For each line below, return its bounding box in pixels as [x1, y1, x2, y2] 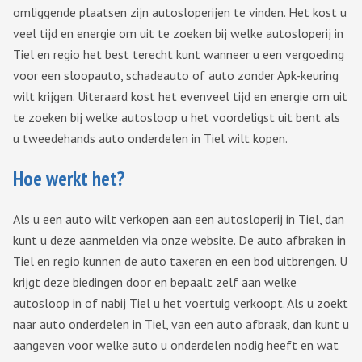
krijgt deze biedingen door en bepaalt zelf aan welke [13, 274, 297, 291]
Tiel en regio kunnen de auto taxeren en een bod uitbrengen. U [13, 253, 347, 270]
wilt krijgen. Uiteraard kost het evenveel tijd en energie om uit [13, 88, 347, 105]
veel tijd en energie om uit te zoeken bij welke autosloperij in [13, 25, 343, 42]
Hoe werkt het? [13, 166, 125, 192]
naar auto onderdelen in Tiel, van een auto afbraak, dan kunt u [13, 316, 349, 333]
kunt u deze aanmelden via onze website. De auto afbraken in [13, 232, 346, 249]
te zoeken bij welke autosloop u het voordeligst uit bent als [13, 109, 340, 126]
